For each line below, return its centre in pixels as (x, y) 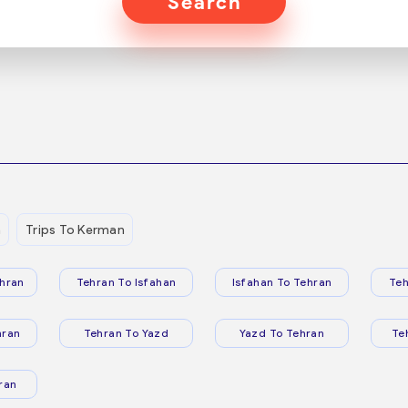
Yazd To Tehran (282, 333)
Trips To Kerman (75, 229)
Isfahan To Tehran (282, 282)
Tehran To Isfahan (126, 282)
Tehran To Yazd (126, 333)
